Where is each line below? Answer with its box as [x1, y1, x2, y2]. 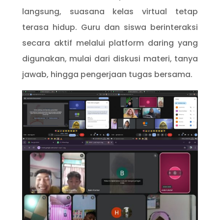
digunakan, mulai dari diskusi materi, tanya [22, 53, 198, 64]
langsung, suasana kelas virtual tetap [22, 5, 198, 17]
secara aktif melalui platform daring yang [22, 37, 198, 49]
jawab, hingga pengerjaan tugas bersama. [22, 68, 192, 80]
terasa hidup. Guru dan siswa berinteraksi [22, 21, 198, 33]
